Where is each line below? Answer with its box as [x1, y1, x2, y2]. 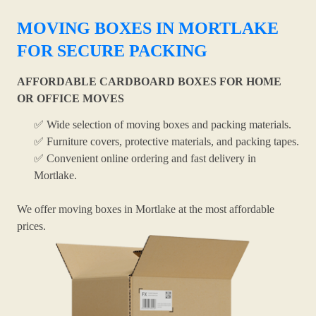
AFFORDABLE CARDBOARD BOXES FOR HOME [17, 75, 281, 87]
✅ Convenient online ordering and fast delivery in [34, 152, 256, 165]
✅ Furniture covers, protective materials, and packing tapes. [34, 135, 299, 148]
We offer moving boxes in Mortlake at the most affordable [17, 203, 274, 216]
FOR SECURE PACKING [17, 42, 207, 60]
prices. [17, 220, 46, 233]
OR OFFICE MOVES [17, 92, 124, 104]
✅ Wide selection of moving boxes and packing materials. [34, 119, 291, 131]
